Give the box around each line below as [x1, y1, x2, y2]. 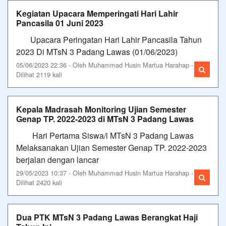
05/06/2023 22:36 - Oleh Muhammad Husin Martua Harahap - [16, 60, 193, 70]
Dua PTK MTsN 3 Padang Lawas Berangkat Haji [16, 211, 198, 223]
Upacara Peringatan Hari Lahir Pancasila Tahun [16, 33, 202, 45]
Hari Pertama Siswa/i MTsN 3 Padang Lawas [16, 129, 194, 141]
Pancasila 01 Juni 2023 [16, 17, 103, 29]
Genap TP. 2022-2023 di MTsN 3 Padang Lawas [16, 112, 194, 125]
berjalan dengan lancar [16, 153, 99, 165]
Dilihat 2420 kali [16, 177, 62, 187]
